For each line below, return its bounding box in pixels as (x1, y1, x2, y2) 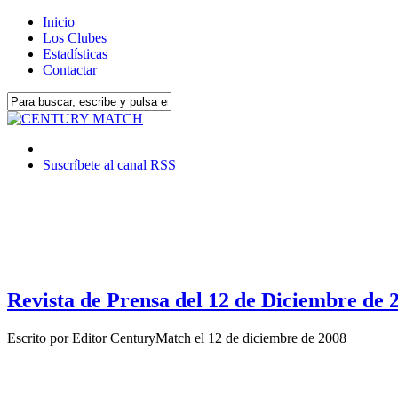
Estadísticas (43, 46, 107, 61)
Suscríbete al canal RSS (43, 157, 176, 172)
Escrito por (7, 330, 72, 346)
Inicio (43, 14, 75, 29)
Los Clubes (43, 30, 107, 45)
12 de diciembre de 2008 (208, 330, 346, 346)
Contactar (43, 62, 97, 77)
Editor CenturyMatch (72, 330, 191, 346)
